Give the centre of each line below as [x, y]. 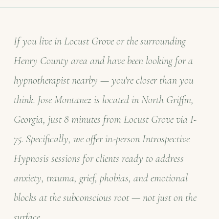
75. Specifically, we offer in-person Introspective [102, 139]
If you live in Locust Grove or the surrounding [100, 41]
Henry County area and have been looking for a [103, 61]
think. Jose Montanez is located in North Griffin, [104, 100]
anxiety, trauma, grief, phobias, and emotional [101, 178]
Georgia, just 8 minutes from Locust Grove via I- [105, 119]
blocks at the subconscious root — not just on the [105, 197]
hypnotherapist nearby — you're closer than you [104, 80]
